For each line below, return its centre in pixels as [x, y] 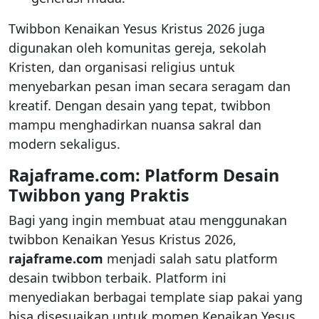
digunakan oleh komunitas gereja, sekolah [137, 48]
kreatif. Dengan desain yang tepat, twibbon [140, 106]
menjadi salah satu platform [190, 259]
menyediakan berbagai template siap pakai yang [156, 297]
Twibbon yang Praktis [99, 195]
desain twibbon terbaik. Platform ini [117, 278]
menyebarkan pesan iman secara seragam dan [150, 87]
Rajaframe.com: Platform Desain [144, 176]
